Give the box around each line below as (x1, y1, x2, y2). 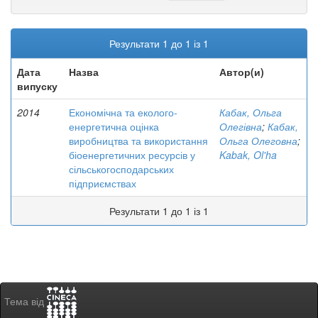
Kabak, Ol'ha (219, 148, 277, 162)
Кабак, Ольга (219, 105, 282, 119)
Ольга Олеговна (219, 133, 297, 148)
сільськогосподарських (69, 162, 174, 176)
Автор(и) (219, 65, 264, 79)
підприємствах (69, 176, 136, 190)
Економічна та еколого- (69, 105, 177, 119)
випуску (17, 79, 57, 93)
